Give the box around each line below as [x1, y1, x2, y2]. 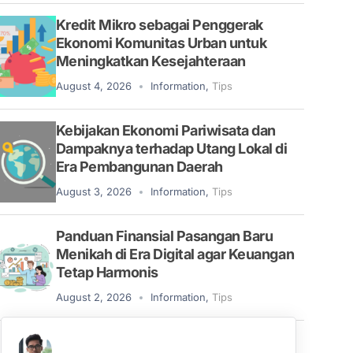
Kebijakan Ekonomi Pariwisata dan [55, 121, 276, 139]
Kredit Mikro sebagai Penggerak [55, 16, 263, 33]
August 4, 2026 [55, 79, 132, 92]
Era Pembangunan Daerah [55, 158, 223, 175]
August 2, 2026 [55, 290, 132, 303]
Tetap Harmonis [55, 263, 158, 281]
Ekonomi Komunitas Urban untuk [55, 34, 267, 51]
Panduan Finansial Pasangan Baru [55, 227, 273, 244]
